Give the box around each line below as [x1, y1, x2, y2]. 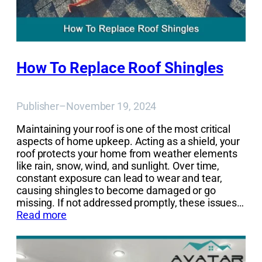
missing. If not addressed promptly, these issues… [16, 196, 244, 209]
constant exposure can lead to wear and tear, [16, 171, 222, 184]
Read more [16, 208, 67, 221]
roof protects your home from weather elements [16, 147, 237, 160]
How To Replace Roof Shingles [16, 59, 224, 77]
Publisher [16, 99, 60, 112]
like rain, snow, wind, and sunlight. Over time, [16, 159, 220, 172]
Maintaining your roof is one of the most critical [16, 122, 231, 135]
